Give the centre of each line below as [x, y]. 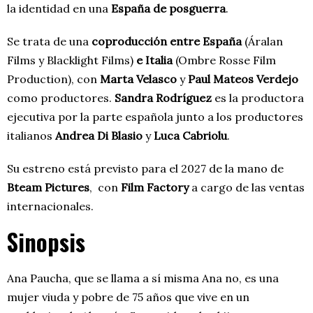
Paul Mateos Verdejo [243, 79]
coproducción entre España [167, 41]
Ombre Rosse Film [227, 60]
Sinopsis [46, 242]
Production [37, 79]
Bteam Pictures [48, 187]
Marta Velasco [138, 79]
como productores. [61, 98]
